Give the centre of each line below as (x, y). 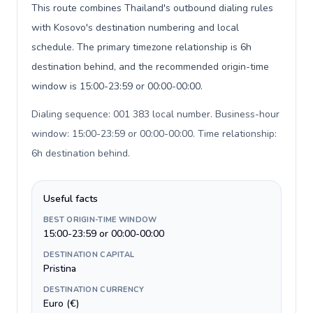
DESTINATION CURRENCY (94, 290)
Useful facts (71, 199)
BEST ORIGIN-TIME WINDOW (100, 220)
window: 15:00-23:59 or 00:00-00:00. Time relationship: (154, 134)
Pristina (60, 269)
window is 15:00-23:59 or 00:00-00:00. (117, 86)
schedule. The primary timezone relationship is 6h (141, 47)
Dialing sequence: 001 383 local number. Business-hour (155, 114)
